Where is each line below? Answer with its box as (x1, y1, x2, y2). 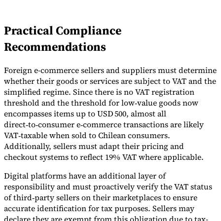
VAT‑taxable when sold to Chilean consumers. (4, 130, 170, 141)
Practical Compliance (4, 22, 121, 39)
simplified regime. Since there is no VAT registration (4, 86, 194, 98)
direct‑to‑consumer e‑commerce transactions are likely (4, 119, 204, 130)
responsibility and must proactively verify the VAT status (4, 181, 212, 192)
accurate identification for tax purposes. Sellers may (4, 203, 194, 214)
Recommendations (4, 38, 106, 55)
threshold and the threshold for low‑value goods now (4, 97, 198, 109)
